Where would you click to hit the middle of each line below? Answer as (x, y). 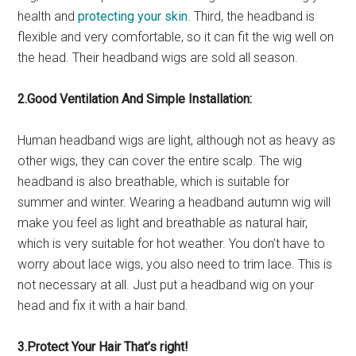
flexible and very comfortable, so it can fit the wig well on (176, 37)
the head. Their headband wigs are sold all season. (158, 57)
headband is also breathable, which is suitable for (154, 181)
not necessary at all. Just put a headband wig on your (166, 284)
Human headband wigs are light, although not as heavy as (177, 140)
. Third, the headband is (252, 16)
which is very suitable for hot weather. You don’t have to (172, 243)
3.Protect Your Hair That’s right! (103, 346)
